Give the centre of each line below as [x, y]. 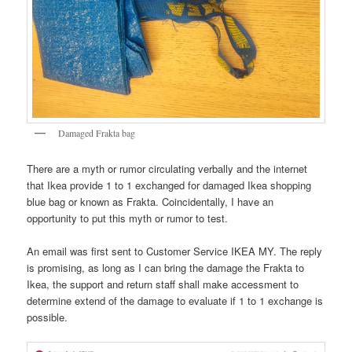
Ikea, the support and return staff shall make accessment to [163, 284]
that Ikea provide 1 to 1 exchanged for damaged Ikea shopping [169, 185]
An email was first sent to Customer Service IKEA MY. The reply [175, 251]
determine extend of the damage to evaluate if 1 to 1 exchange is [175, 300]
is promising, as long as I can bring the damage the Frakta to [166, 267]
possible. [48, 317]
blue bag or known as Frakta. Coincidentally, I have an [150, 201]
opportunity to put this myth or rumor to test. [128, 218]
